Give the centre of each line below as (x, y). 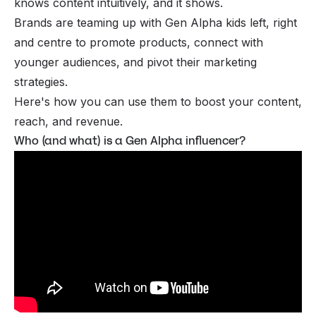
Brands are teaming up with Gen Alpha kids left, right (156, 22)
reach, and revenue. (68, 121)
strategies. (43, 81)
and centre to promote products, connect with (139, 42)
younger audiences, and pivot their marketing (135, 62)
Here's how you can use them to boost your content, (158, 101)
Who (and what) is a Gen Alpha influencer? (130, 140)
